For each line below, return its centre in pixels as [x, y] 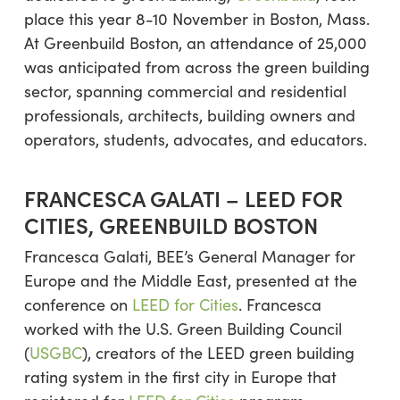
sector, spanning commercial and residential [185, 91]
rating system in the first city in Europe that [180, 377]
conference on [78, 304]
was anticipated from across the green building [196, 67]
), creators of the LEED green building [218, 353]
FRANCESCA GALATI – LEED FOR [183, 198]
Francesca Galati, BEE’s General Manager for [189, 256]
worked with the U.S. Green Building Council [183, 329]
